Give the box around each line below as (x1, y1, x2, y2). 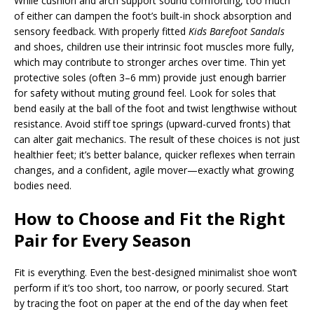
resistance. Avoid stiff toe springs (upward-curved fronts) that (14, 117, 291, 130)
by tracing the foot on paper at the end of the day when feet (14, 296, 288, 310)
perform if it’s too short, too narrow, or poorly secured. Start (14, 281, 289, 294)
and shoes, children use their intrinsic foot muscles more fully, (14, 40, 294, 53)
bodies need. (14, 179, 71, 192)
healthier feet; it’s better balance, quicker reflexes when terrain (14, 148, 295, 161)
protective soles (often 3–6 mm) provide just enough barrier (14, 71, 286, 84)
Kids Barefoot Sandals (189, 25, 285, 38)
